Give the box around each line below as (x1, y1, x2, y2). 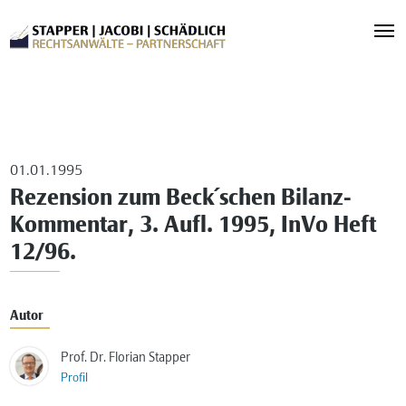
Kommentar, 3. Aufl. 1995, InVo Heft (10, 216, 377, 237)
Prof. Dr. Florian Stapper (61, 352, 191, 364)
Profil (61, 372, 89, 385)
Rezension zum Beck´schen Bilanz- (10, 188, 352, 210)
